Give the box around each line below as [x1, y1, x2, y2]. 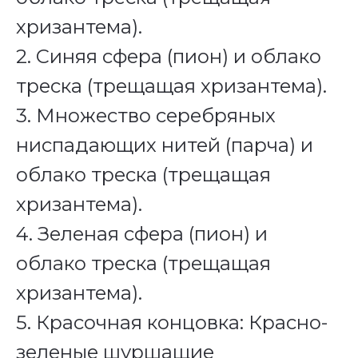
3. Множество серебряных [16, 103, 276, 127]
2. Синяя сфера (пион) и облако [16, 44, 321, 68]
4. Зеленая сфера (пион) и [16, 221, 268, 245]
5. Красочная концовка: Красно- [16, 310, 328, 334]
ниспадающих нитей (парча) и [16, 133, 313, 157]
